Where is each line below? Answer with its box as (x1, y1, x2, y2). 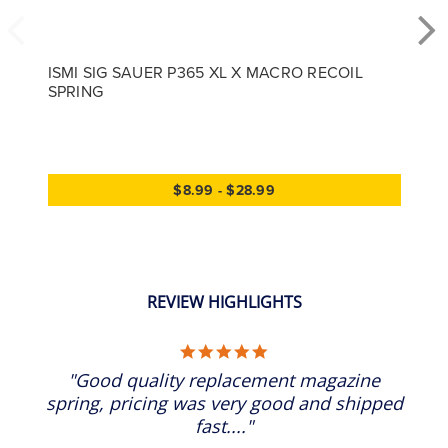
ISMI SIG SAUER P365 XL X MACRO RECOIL (47, 60, 363, 83)
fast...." (195, 413, 253, 438)
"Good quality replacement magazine (68, 367, 380, 392)
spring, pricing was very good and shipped (45, 390, 403, 415)
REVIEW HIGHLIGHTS (146, 290, 302, 313)
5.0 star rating (268, 340, 362, 360)
